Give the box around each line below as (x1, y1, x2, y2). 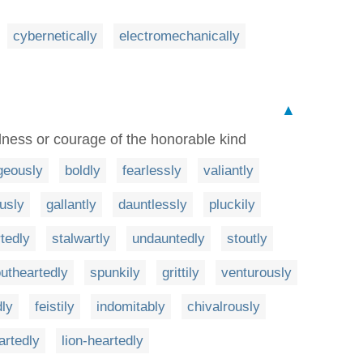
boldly (65, 162, 100, 178)
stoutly (227, 230, 267, 246)
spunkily (90, 264, 140, 280)
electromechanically (119, 28, 240, 44)
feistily (35, 298, 75, 314)
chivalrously (187, 298, 260, 314)
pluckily (209, 196, 255, 212)
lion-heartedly (62, 332, 143, 348)
